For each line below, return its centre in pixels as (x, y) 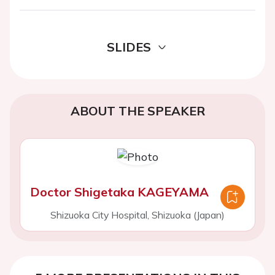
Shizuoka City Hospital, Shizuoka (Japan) (137, 215)
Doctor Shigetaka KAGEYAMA (119, 192)
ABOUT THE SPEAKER (137, 111)
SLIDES (129, 47)
